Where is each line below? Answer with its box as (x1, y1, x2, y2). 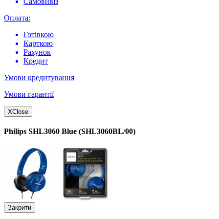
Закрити (8, 203, 31, 211)
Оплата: (4, 14, 30, 22)
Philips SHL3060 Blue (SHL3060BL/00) (4, 127, 135, 136)
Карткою (23, 39, 53, 48)
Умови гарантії (4, 90, 54, 99)
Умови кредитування (4, 73, 74, 82)
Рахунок (23, 48, 51, 57)
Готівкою (23, 30, 54, 39)
